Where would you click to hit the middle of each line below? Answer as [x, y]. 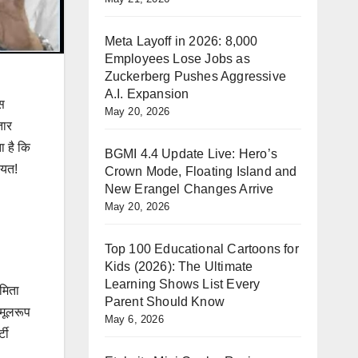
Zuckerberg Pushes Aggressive [195, 76]
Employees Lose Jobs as [177, 59]
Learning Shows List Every [182, 284]
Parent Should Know [165, 302]
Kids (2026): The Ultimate [179, 267]
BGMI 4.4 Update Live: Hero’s [191, 154]
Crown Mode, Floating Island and [201, 171]
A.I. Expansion [147, 94]
